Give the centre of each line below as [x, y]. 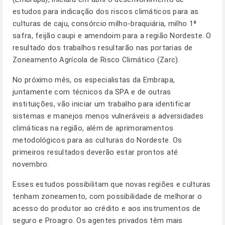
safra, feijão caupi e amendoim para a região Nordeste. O [112, 36]
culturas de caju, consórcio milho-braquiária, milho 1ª [105, 24]
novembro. [31, 164]
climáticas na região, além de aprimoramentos [93, 128]
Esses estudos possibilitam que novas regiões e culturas [112, 184]
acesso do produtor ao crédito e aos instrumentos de [107, 208]
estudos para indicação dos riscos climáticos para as [106, 12]
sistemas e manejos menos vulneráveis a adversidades [108, 116]
